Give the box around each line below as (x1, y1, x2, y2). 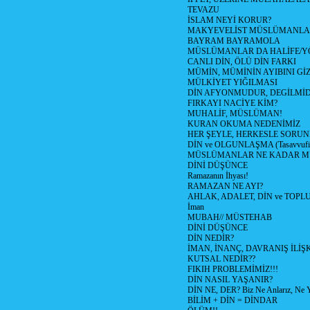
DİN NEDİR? (188, 233, 234, 243)
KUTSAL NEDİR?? (188, 254, 255, 264)
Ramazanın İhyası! (188, 171, 248, 181)
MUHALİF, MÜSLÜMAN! (188, 109, 282, 118)
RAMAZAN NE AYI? (188, 181, 263, 191)
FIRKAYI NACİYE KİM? (188, 98, 277, 108)
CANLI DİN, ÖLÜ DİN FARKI (188, 57, 296, 66)
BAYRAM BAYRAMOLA (188, 36, 280, 46)
